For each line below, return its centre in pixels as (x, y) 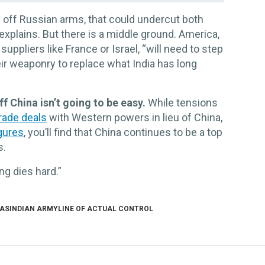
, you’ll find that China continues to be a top (123, 132)
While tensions (182, 103)
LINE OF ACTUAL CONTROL (106, 209)
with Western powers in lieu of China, (135, 118)
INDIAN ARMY (34, 209)
